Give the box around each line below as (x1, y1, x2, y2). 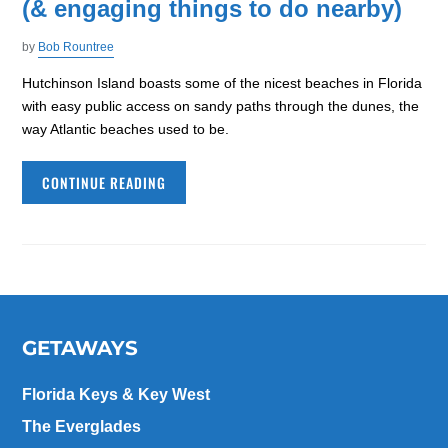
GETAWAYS (22, 336, 139, 361)
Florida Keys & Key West (22, 386, 211, 404)
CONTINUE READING (42, 172, 167, 194)
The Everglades (22, 418, 142, 436)
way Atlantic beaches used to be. (22, 121, 230, 138)
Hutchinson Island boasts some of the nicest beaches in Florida (22, 75, 423, 92)
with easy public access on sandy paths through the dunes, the (22, 98, 420, 115)
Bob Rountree (38, 40, 115, 55)
